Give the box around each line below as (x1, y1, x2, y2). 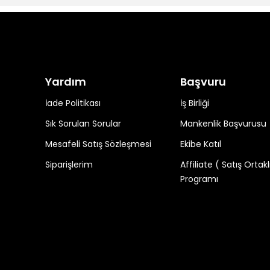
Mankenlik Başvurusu (180, 118, 266, 130)
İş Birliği (180, 97, 209, 109)
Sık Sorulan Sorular (45, 118, 121, 130)
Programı (180, 173, 218, 185)
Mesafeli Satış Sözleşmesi (45, 138, 151, 150)
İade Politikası (45, 97, 101, 109)
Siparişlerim (45, 159, 93, 171)
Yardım (45, 74, 86, 89)
